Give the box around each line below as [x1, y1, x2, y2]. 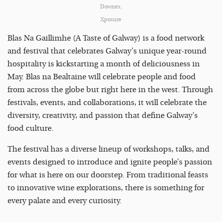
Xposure [101, 16, 121, 23]
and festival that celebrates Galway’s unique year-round [7, 47, 207, 56]
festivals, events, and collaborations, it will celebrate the [7, 98, 207, 108]
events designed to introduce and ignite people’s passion [7, 158, 212, 167]
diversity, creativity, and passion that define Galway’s [7, 111, 198, 120]
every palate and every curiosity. [7, 196, 121, 206]
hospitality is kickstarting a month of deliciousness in [7, 59, 200, 69]
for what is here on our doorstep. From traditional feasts [7, 170, 208, 180]
